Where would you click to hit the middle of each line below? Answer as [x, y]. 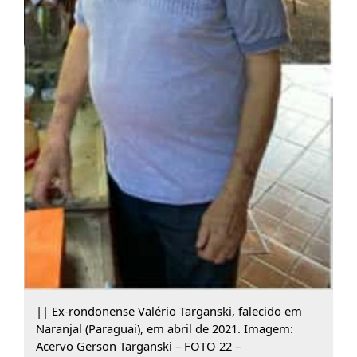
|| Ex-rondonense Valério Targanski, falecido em [169, 310]
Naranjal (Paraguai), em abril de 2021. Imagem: [164, 328]
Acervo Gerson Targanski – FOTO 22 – [138, 345]
